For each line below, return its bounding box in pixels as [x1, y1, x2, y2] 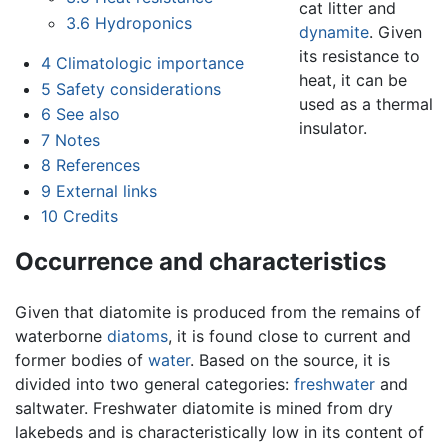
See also [55, 104, 120, 125]
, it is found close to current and [168, 326, 411, 347]
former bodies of [15, 350, 148, 371]
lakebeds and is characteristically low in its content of [15, 422, 424, 443]
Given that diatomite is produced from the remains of [15, 302, 421, 323]
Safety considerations [55, 78, 221, 99]
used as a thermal [298, 93, 433, 114]
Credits [62, 206, 118, 227]
